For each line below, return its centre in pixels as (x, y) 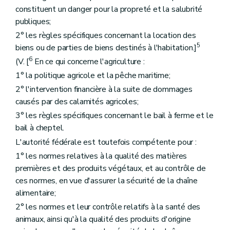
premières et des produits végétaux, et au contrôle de (111, 168)
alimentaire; (36, 193)
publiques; (33, 21)
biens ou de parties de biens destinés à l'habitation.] (106, 47)
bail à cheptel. (40, 128)
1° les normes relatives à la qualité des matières (101, 156)
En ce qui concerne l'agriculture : (88, 61)
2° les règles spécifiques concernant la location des (106, 35)
